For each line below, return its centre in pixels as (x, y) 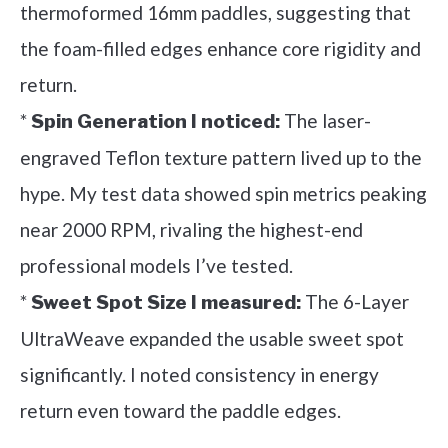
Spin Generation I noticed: (155, 121)
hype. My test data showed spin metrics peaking (223, 193)
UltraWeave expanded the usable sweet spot (212, 338)
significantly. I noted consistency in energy (199, 374)
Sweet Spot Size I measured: (166, 302)
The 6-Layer (355, 301)
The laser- (325, 120)
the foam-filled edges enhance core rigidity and (220, 48)
